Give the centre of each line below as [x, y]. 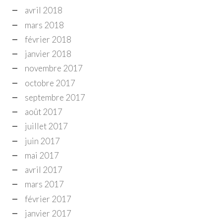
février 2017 [48, 199]
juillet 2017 [46, 126]
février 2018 [48, 39]
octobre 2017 [50, 83]
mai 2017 [42, 155]
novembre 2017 [54, 68]
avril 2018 [44, 10]
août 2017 [44, 112]
